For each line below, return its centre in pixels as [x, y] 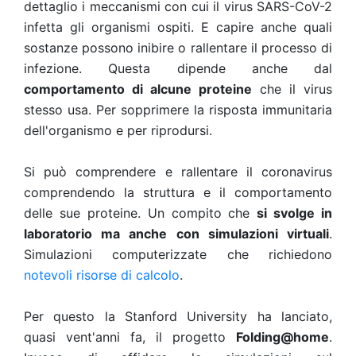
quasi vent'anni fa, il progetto [130, 337]
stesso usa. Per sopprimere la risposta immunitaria [178, 110]
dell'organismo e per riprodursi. [118, 130]
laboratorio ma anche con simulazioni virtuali [176, 234]
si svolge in [294, 213]
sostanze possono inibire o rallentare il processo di [178, 48]
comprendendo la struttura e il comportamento [178, 192]
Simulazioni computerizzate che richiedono [178, 254]
